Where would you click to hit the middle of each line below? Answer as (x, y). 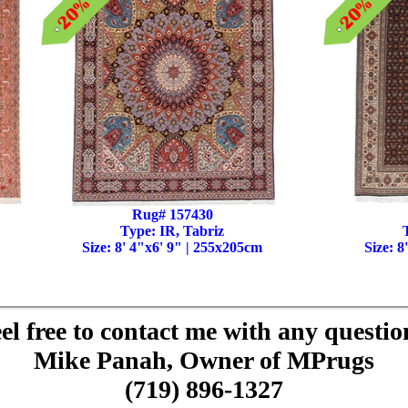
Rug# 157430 (172, 214)
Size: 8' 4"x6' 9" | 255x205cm (172, 247)
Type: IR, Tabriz (172, 231)
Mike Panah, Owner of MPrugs (204, 360)
